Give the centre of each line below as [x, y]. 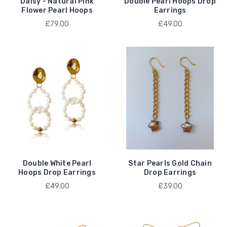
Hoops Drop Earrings [57, 172]
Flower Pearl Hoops [57, 10]
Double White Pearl [57, 163]
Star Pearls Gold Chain [170, 163]
